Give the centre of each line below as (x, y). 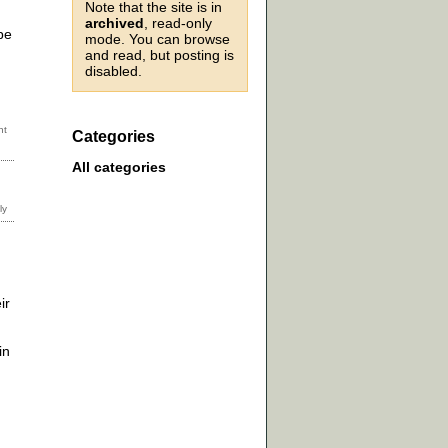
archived (114, 23)
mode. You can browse (157, 39)
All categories (119, 167)
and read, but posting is (159, 55)
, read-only (178, 23)
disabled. (113, 71)
